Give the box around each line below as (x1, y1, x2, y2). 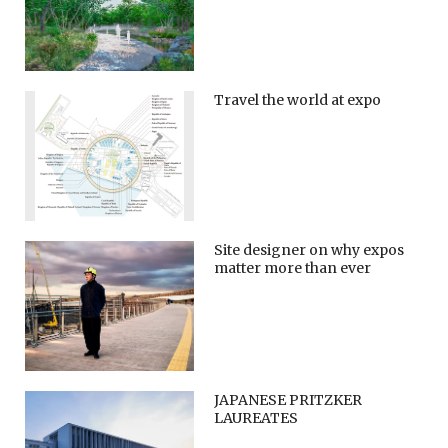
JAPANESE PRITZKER (214, 390, 363, 409)
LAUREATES (214, 408, 299, 427)
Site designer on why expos (214, 240, 405, 259)
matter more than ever (214, 258, 372, 277)
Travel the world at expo (214, 90, 382, 109)
